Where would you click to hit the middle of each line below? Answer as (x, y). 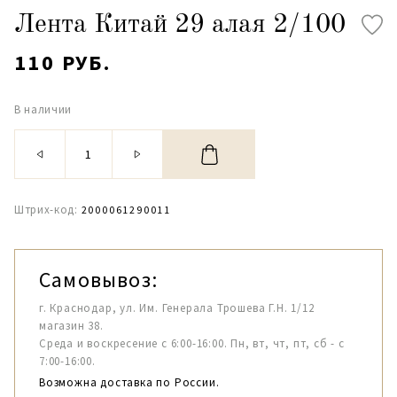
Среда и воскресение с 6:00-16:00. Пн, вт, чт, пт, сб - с (192, 343)
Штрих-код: (46, 210)
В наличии (43, 109)
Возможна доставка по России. (129, 382)
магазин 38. (71, 326)
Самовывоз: (98, 280)
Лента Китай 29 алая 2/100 (180, 25)
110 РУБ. (63, 62)
